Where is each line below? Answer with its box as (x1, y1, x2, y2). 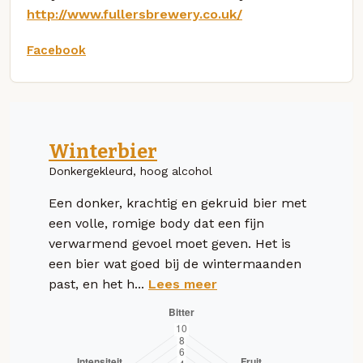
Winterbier (49, 139, 157, 163)
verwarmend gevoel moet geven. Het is (49, 235, 291, 251)
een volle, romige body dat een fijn (49, 215, 264, 231)
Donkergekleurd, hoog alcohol (49, 164, 212, 177)
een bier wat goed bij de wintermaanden (49, 255, 301, 271)
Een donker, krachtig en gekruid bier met (49, 194, 306, 211)
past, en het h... (49, 275, 148, 292)
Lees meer (148, 275, 217, 292)
